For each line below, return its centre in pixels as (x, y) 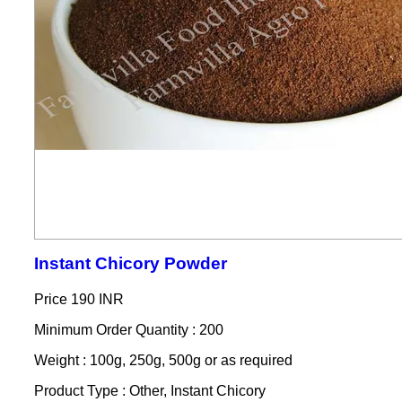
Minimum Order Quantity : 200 (128, 330)
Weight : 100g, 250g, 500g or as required (163, 360)
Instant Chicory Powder (130, 263)
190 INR (97, 299)
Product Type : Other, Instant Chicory (149, 391)
